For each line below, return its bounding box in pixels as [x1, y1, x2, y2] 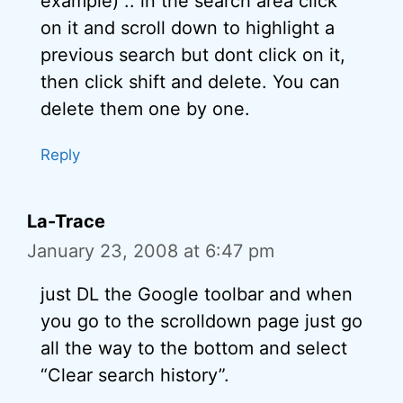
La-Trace [27, 210, 105, 232]
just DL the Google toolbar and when [40, 283, 353, 305]
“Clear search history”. [40, 364, 229, 386]
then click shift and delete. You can [40, 71, 340, 93]
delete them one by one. [40, 98, 250, 120]
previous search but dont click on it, [40, 44, 345, 66]
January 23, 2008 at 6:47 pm [27, 240, 274, 262]
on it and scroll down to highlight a [40, 17, 335, 39]
